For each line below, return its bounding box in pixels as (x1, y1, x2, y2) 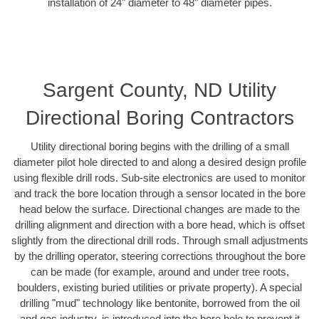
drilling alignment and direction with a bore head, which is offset (14, 219, 305, 231)
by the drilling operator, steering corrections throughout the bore (14, 250, 305, 263)
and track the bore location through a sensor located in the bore (14, 187, 305, 200)
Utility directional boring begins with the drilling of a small (30, 140, 289, 153)
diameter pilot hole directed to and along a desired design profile (13, 156, 306, 169)
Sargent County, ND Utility (43, 79, 276, 102)
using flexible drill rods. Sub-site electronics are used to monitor (14, 172, 305, 184)
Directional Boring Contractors (25, 107, 294, 130)
